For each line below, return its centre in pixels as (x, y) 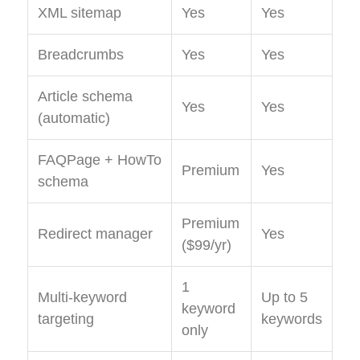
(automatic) (74, 119)
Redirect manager (95, 234)
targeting (66, 319)
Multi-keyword (82, 298)
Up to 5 (284, 298)
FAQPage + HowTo (100, 160)
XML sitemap (80, 13)
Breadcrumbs (81, 55)
